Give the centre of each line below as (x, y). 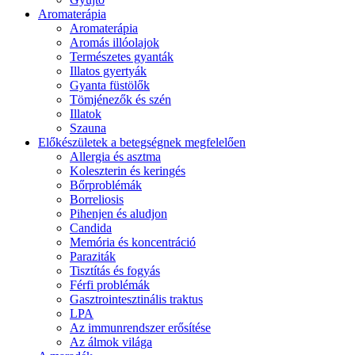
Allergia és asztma (115, 157)
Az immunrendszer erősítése (140, 328)
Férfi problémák (110, 285)
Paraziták (93, 256)
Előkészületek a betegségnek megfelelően (142, 142)
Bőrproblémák (106, 185)
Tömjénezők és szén (120, 99)
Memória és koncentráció (133, 242)
